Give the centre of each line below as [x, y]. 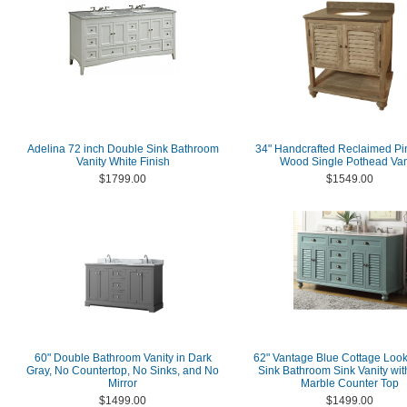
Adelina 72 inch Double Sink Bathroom [123, 149]
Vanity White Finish [123, 162]
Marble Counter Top [350, 383]
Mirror [123, 383]
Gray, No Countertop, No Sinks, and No [123, 371]
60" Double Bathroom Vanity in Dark [123, 358]
